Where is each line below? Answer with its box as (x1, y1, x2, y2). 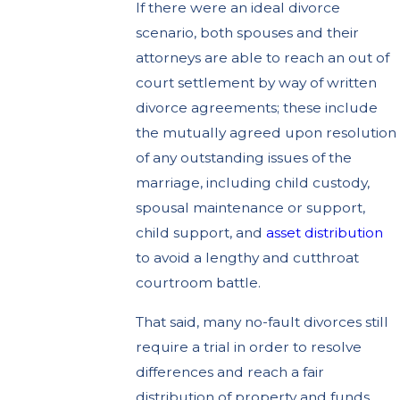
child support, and (136, 224, 267, 242)
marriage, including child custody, (136, 174, 371, 192)
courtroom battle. (136, 274, 262, 292)
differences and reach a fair (136, 363, 325, 381)
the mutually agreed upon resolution (136, 124, 397, 142)
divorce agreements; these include (136, 99, 379, 117)
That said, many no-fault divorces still (136, 313, 389, 331)
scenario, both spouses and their (136, 24, 360, 42)
